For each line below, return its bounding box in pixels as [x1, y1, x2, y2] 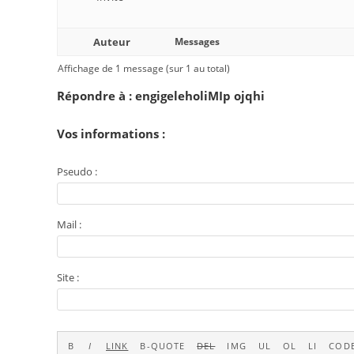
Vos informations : [57, 126, 165, 141]
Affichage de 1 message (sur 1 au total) [58, 62, 230, 75]
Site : [57, 270, 79, 284]
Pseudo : [57, 164, 97, 179]
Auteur [92, 35, 130, 49]
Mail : [57, 217, 81, 232]
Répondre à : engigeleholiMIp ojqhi [57, 88, 265, 104]
